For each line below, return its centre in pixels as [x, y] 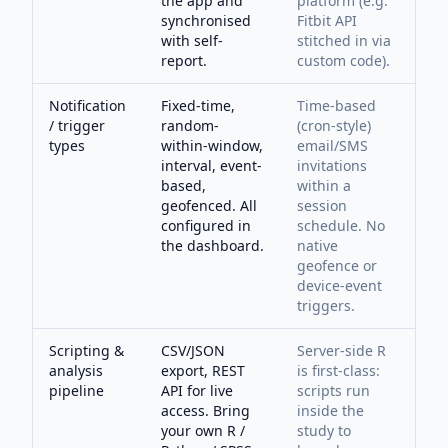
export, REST [203, 370]
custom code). [343, 60]
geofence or [337, 265]
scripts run [333, 390]
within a [324, 185]
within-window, [212, 145]
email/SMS [332, 145]
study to [324, 430]
